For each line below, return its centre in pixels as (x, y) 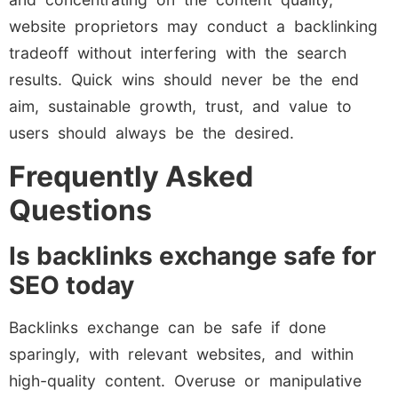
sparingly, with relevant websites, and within (181, 354)
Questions (80, 210)
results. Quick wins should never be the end (184, 80)
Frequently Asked (131, 176)
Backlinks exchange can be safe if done (167, 327)
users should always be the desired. (151, 133)
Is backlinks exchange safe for (192, 255)
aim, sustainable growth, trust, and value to (180, 107)
